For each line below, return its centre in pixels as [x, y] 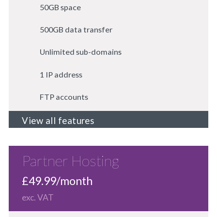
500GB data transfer [76, 30]
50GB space [60, 7]
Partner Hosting [71, 160]
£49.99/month [57, 180]
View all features [58, 120]
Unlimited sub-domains [80, 52]
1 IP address [61, 74]
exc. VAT [38, 197]
